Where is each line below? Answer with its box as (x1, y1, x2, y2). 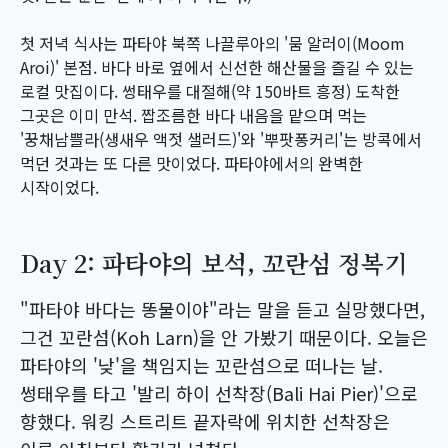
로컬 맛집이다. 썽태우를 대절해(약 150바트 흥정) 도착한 (20, 79, 400, 103)
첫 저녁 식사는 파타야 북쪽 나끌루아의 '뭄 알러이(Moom (20, 31, 405, 55)
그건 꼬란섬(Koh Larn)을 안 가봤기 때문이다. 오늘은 (20, 324, 428, 350)
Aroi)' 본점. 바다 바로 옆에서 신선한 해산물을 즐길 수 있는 (20, 55, 414, 79)
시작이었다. (20, 175, 99, 199)
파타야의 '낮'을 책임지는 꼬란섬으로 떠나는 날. (20, 352, 383, 378)
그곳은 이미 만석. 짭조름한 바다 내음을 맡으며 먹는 (20, 103, 367, 127)
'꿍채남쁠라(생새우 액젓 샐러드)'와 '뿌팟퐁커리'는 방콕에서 (20, 127, 422, 151)
